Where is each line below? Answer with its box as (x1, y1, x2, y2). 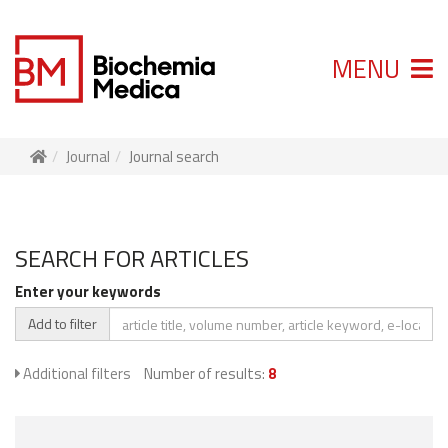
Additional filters (20, 362, 131, 386)
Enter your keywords (15, 280, 161, 304)
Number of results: (144, 362, 268, 386)
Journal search (129, 145, 219, 169)
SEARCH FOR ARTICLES (15, 240, 249, 277)
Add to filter (28, 313, 97, 335)
